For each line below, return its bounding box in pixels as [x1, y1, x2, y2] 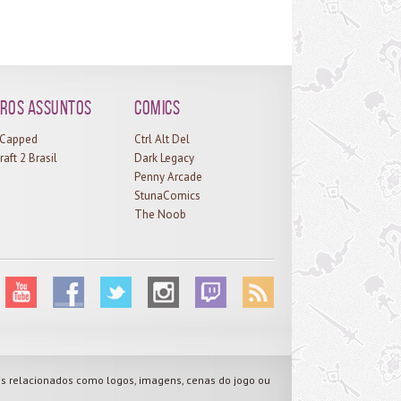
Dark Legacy [134, 149, 195, 166]
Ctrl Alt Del [134, 131, 191, 147]
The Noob [134, 206, 187, 222]
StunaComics [134, 187, 201, 203]
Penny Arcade [134, 168, 203, 184]
